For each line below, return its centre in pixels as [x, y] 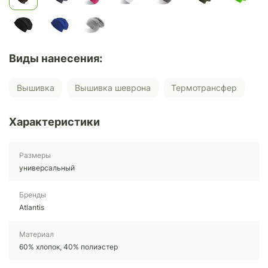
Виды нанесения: [56, 58]
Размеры [35, 155]
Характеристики [54, 121]
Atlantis [32, 207]
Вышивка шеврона [115, 88]
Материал [36, 234]
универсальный [47, 167]
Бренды [33, 194]
